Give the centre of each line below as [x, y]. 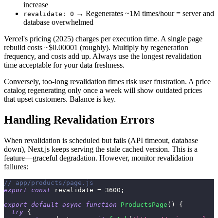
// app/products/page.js [49, 183]
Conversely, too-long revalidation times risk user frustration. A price [107, 82]
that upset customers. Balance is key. [60, 99]
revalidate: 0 [49, 14]
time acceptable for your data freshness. [64, 65]
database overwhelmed [58, 22]
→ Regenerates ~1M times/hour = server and [144, 14]
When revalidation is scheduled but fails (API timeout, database [101, 141]
